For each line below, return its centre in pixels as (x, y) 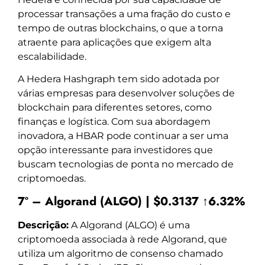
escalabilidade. (52, 57)
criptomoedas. (52, 179)
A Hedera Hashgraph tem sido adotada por (119, 79)
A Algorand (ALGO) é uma (129, 225)
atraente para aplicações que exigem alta (114, 43)
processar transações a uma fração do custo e (124, 14)
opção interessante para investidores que (115, 150)
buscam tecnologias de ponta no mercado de (126, 164)
